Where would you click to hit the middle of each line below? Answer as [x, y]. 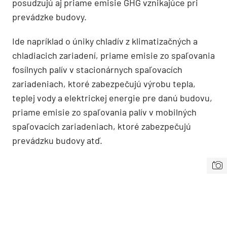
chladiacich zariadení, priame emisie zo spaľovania [113, 55]
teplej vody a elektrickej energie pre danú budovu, [112, 98]
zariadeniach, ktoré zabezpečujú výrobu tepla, [104, 83]
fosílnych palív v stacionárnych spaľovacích [97, 69]
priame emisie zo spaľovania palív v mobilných [104, 112]
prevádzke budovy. [49, 16]
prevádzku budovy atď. [57, 140]
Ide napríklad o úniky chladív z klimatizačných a [105, 41]
